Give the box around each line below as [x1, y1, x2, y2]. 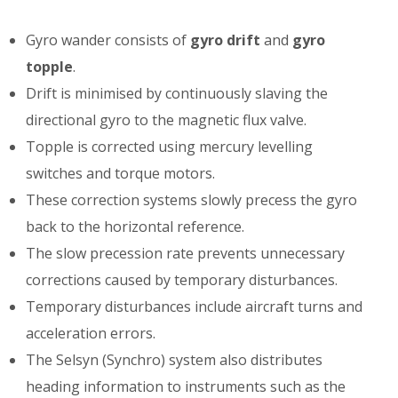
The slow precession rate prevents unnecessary [26, 243, 346, 263]
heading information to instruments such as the [26, 376, 346, 396]
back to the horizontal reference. [26, 216, 245, 236]
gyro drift [190, 29, 261, 50]
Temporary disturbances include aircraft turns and [26, 296, 363, 316]
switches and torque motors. [26, 163, 216, 183]
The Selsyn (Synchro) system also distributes [26, 349, 323, 370]
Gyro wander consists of [26, 29, 191, 50]
